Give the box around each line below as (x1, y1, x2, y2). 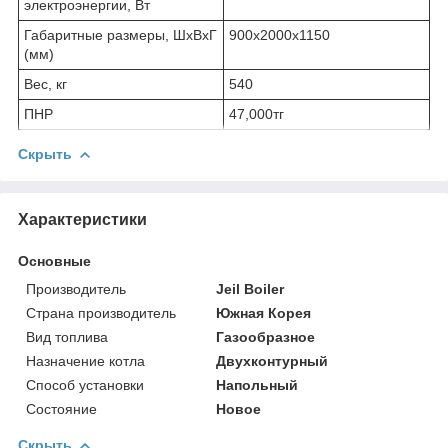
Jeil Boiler (216, 280, 285, 297)
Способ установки (26, 376, 144, 393)
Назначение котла (26, 352, 145, 369)
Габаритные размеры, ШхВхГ (24, 26, 217, 43)
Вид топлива (26, 328, 108, 345)
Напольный (216, 376, 299, 393)
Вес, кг (24, 75, 67, 92)
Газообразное (216, 328, 316, 345)
